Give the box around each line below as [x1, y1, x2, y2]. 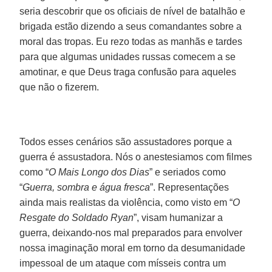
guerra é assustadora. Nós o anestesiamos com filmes [19, 151, 253, 162]
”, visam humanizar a [134, 212, 223, 223]
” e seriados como [149, 166, 226, 177]
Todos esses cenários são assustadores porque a [19, 136, 233, 147]
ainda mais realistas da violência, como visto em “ [19, 197, 233, 208]
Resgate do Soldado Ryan [19, 212, 134, 223]
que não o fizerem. [19, 81, 100, 92]
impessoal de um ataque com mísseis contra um [19, 257, 226, 268]
